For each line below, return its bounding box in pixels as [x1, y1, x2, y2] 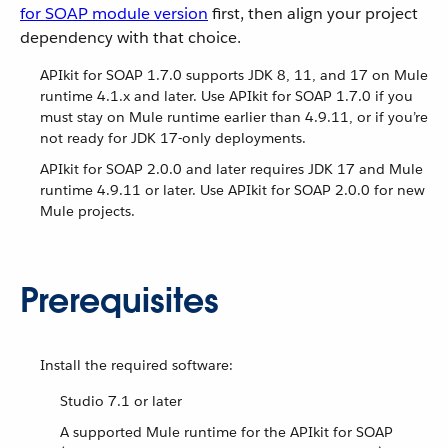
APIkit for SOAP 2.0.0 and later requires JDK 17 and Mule [40, 160, 423, 178]
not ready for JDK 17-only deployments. [40, 129, 306, 147]
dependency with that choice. [20, 27, 241, 48]
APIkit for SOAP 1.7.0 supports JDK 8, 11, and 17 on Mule [40, 66, 428, 84]
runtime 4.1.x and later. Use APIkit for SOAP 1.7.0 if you [40, 87, 413, 105]
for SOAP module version [20, 3, 208, 24]
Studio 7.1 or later [60, 392, 182, 410]
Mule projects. [40, 202, 135, 220]
